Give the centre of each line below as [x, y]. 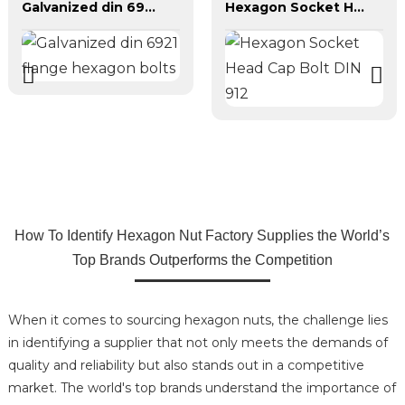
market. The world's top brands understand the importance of [202, 388]
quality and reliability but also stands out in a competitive [186, 366]
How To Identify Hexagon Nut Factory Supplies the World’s [202, 236]
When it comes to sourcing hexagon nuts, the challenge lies [198, 320]
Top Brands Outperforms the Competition [202, 260]
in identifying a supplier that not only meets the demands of [198, 343]
